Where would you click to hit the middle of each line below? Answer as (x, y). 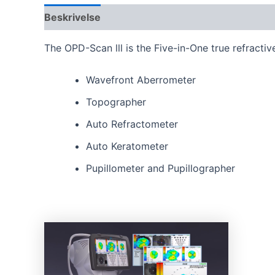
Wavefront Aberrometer (141, 79)
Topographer (116, 102)
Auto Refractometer (132, 124)
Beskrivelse (72, 17)
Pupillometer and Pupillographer (161, 168)
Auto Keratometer (127, 146)
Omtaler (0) (142, 17)
